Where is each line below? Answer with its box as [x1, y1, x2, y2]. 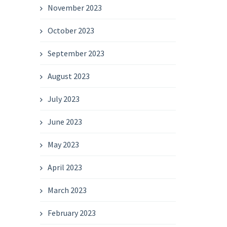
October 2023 [48, 25, 95, 35]
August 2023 [48, 71, 90, 81]
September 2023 [48, 48, 105, 58]
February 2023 [48, 208, 96, 218]
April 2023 [48, 162, 83, 172]
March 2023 [48, 185, 87, 195]
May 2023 [48, 139, 80, 149]
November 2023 [48, 3, 102, 13]
